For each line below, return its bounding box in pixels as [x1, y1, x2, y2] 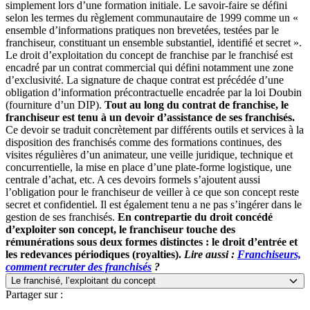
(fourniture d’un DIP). [6, 98, 104, 111]
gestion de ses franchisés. [6, 210, 118, 223]
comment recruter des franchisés [6, 260, 152, 273]
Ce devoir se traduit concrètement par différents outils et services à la [6, 123, 304, 136]
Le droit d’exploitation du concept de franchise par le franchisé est [6, 48, 293, 61]
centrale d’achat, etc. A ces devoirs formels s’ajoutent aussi [6, 173, 260, 185]
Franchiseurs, [237, 248, 301, 260]
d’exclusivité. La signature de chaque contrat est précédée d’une [6, 73, 284, 86]
